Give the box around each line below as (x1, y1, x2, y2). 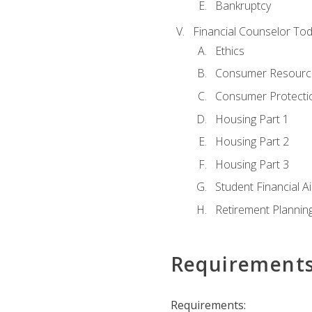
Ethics (214, 42, 244, 58)
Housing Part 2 (214, 134, 289, 150)
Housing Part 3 (214, 156, 289, 172)
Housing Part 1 (214, 111, 289, 127)
